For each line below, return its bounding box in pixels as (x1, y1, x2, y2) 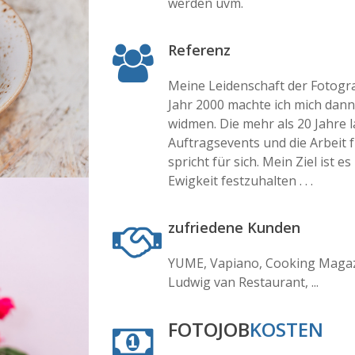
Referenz (167, 40, 231, 59)
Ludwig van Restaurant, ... (167, 273, 319, 291)
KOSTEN (249, 316, 323, 342)
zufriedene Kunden (167, 218, 300, 237)
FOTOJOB (167, 316, 250, 342)
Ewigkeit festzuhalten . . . (167, 172, 313, 189)
